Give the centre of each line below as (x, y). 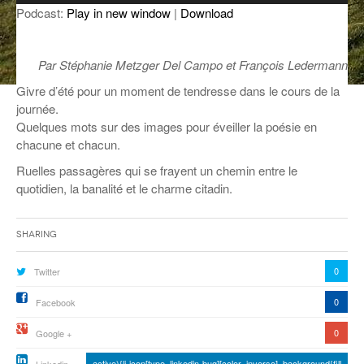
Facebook (56, 302)
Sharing (37, 234)
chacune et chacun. (68, 144)
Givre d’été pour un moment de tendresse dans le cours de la (178, 90)
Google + (54, 333)
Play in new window (119, 12)
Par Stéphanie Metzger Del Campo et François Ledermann (193, 64)
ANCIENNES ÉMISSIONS (108, 21)
